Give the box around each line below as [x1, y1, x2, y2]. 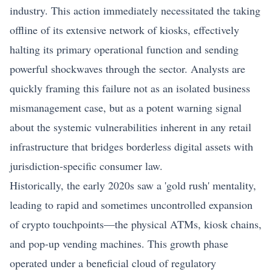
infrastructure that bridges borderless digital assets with [10, 139, 253, 154]
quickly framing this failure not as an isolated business [10, 81, 250, 95]
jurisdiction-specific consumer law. [10, 158, 163, 173]
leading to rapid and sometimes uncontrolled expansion [10, 197, 253, 212]
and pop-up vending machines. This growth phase [10, 236, 228, 251]
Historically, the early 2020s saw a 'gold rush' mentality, [10, 178, 256, 192]
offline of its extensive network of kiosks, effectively [10, 22, 239, 37]
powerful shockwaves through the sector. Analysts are [10, 61, 245, 76]
